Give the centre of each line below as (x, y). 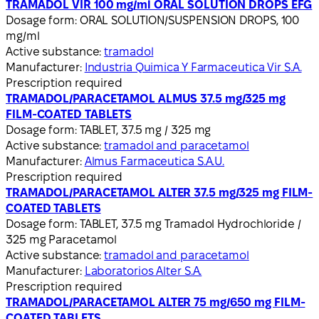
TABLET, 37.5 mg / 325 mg (145, 130)
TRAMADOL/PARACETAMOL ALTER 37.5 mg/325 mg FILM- (159, 192)
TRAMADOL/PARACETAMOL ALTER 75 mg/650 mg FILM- (156, 302)
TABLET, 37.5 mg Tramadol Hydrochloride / (190, 224)
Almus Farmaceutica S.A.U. (155, 161)
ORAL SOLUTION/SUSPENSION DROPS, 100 (189, 20)
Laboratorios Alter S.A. (143, 271)
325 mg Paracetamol (62, 239)
